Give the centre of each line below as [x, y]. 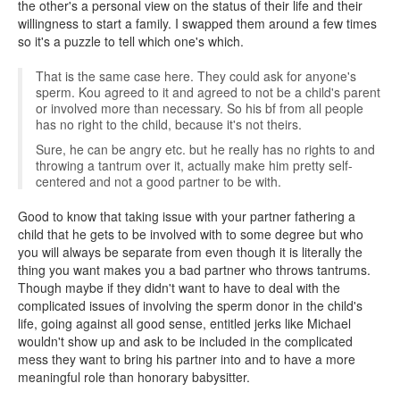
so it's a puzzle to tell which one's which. [131, 41]
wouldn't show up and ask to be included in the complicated [185, 341]
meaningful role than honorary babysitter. [134, 377]
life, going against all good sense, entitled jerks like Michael [184, 323]
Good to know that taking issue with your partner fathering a [187, 216]
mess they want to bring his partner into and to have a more [187, 359]
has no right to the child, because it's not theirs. [169, 124]
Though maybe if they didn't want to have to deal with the [179, 287]
